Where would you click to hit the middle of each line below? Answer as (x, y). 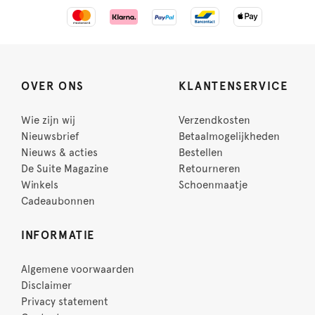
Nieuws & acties (59, 153)
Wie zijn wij (48, 121)
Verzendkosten (214, 121)
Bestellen (201, 153)
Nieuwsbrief (50, 137)
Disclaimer (46, 286)
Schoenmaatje (213, 185)
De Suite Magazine (65, 169)
